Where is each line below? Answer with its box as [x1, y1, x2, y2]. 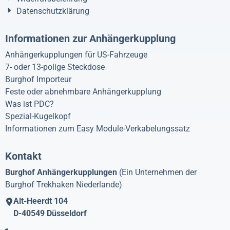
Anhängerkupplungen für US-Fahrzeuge [5, 49, 147, 60]
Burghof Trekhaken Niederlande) [5, 179, 122, 189]
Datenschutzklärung [16, 6, 89, 16]
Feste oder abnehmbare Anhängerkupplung [5, 86, 161, 97]
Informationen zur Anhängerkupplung [5, 32, 176, 45]
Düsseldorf [47, 208, 87, 218]
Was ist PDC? [5, 99, 54, 109]
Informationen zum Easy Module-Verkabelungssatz [5, 123, 190, 133]
